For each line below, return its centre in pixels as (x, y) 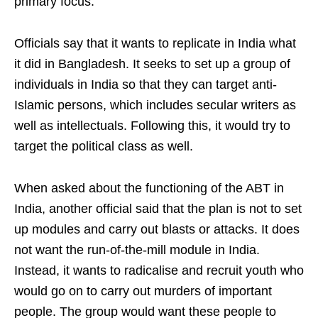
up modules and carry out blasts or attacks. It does (157, 229)
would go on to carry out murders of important (143, 291)
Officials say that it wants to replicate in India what (155, 43)
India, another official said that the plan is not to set (158, 209)
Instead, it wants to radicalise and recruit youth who (159, 270)
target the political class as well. (104, 146)
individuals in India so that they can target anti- (146, 84)
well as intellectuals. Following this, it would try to (152, 126)
